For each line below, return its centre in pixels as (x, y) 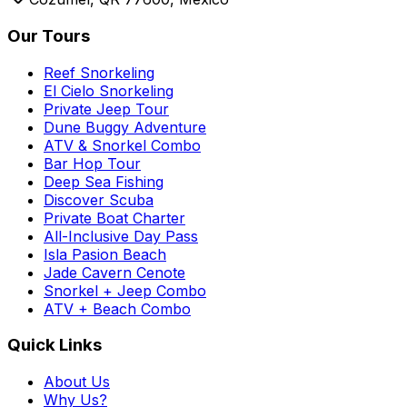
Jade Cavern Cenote (114, 272)
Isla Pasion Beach (105, 254)
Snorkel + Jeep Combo (125, 290)
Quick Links (55, 345)
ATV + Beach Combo (117, 308)
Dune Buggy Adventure (125, 127)
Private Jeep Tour (106, 109)
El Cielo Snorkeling (109, 90)
